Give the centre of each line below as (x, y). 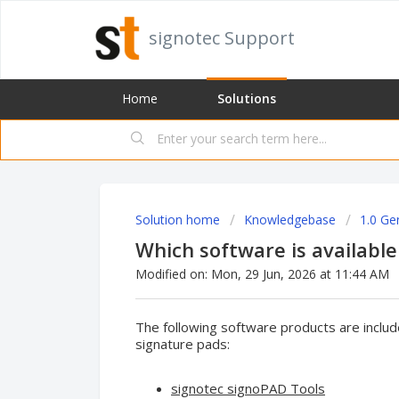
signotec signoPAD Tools (248, 388)
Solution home (179, 220)
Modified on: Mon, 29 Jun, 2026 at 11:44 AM (262, 274)
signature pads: (183, 343)
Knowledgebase (290, 220)
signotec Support (222, 38)
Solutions (247, 98)
